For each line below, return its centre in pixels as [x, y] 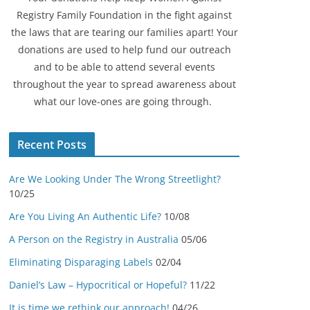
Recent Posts [52, 145]
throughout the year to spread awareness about [124, 84]
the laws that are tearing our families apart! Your [124, 32]
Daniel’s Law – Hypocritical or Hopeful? [98, 285]
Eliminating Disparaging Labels [81, 262]
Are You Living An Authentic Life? [85, 216]
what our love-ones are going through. [124, 101]
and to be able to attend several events [124, 67]
